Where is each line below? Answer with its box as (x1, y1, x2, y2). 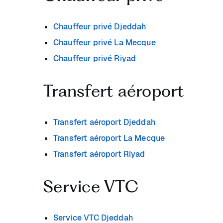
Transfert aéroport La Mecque (53, 133, 165, 143)
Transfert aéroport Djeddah (53, 117, 155, 127)
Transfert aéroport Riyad (53, 149, 145, 159)
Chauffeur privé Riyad (53, 53, 136, 64)
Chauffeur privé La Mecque (53, 37, 156, 48)
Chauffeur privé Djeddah (53, 21, 146, 32)
